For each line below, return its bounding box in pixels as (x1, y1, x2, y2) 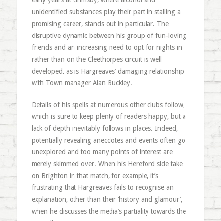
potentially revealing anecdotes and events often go (31, 136, 185, 144)
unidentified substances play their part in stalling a (31, 8, 181, 16)
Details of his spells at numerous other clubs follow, (31, 101, 184, 109)
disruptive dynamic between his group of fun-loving (31, 32, 186, 39)
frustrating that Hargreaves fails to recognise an (31, 184, 174, 191)
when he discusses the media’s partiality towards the (31, 207, 186, 215)
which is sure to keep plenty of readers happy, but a (31, 112, 186, 120)
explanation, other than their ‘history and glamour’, (31, 195, 182, 203)
